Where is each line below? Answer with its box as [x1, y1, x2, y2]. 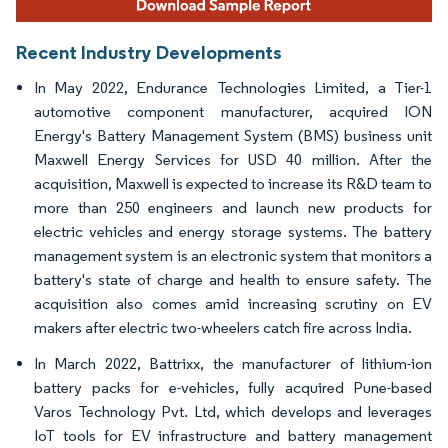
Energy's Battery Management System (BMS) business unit [34, 125, 432, 145]
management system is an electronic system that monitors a [34, 245, 432, 265]
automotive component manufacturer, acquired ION [34, 101, 432, 121]
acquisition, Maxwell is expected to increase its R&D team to [34, 173, 432, 193]
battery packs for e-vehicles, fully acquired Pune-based [34, 377, 432, 397]
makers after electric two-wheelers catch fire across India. [34, 317, 412, 337]
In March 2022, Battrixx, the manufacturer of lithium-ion [34, 353, 432, 373]
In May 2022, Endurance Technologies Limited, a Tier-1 [34, 77, 432, 97]
